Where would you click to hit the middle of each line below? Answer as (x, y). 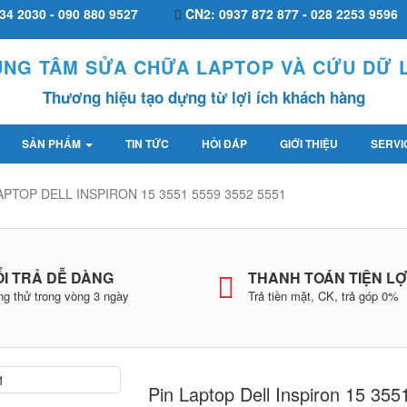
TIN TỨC (147, 144)
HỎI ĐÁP (224, 144)
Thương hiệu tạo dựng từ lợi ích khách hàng (203, 97)
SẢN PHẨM (53, 144)
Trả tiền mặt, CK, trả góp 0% (323, 295)
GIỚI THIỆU (309, 144)
